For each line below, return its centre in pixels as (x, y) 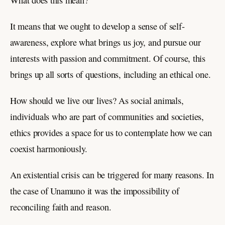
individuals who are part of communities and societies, (107, 117)
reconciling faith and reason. (61, 207)
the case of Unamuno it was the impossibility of (95, 191)
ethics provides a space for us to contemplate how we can (111, 133)
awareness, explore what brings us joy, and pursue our (105, 42)
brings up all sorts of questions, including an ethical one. (110, 75)
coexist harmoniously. (49, 149)
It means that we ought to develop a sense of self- (97, 26)
